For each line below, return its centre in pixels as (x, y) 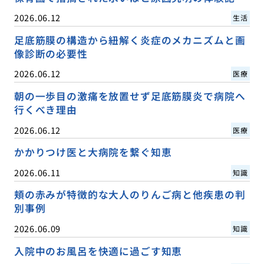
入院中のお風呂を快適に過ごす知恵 (98, 251)
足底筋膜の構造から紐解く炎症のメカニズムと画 (130, 40)
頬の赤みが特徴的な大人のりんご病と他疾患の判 (130, 195)
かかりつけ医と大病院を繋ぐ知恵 (93, 152)
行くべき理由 (45, 110)
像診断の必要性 (51, 54)
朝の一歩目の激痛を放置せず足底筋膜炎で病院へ (130, 96)
